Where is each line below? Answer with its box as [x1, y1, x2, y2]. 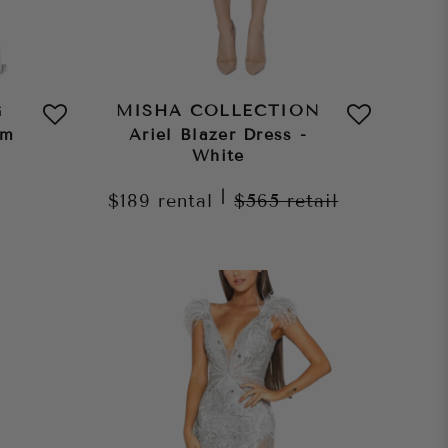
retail [287, 190, 339, 213]
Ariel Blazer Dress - [128, 125, 308, 145]
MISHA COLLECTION [116, 101, 321, 121]
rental [158, 190, 214, 213]
